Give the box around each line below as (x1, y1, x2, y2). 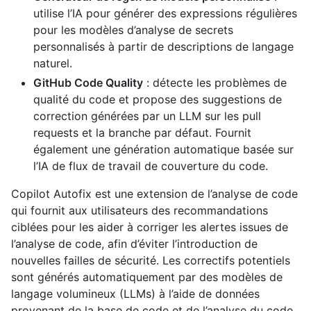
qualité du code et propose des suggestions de (33, 92, 282, 107)
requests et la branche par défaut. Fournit (33, 126, 251, 140)
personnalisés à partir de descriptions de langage (33, 40, 294, 54)
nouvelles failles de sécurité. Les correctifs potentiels (11, 253, 290, 268)
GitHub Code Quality (33, 76, 143, 90)
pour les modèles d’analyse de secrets (33, 23, 233, 37)
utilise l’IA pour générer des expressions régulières (33, 6, 297, 21)
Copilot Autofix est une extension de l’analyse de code (11, 187, 298, 201)
